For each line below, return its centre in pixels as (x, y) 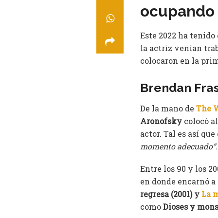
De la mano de (168, 109)
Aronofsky (162, 121)
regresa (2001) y (171, 194)
